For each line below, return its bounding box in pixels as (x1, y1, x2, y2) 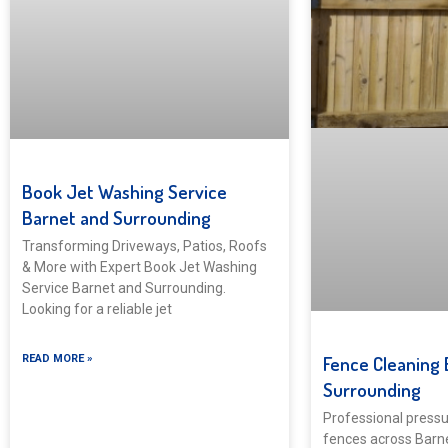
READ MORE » (22, 351, 93, 365)
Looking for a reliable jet (22, 300, 172, 317)
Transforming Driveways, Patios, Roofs (22, 237, 267, 254)
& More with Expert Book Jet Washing (22, 258, 257, 275)
